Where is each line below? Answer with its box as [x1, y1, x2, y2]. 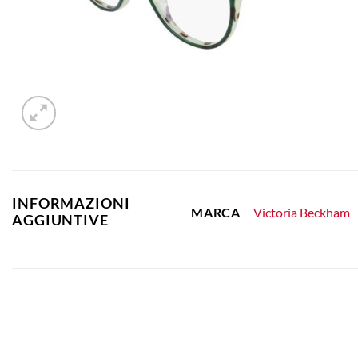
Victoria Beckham [253, 204, 350, 220]
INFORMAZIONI [12, 194, 130, 212]
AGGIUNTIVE [12, 211, 109, 229]
